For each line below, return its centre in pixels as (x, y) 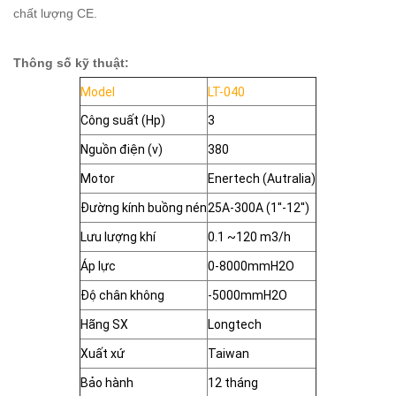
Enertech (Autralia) (262, 179)
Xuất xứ (103, 354)
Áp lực (98, 266)
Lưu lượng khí (118, 237)
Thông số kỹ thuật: (71, 63)
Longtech (235, 324)
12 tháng (233, 383)
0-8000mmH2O (251, 266)
